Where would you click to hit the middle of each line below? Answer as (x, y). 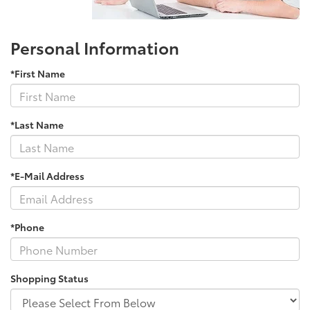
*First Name (38, 74)
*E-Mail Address (47, 176)
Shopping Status (49, 279)
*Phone (27, 227)
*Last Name (37, 125)
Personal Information (95, 47)
